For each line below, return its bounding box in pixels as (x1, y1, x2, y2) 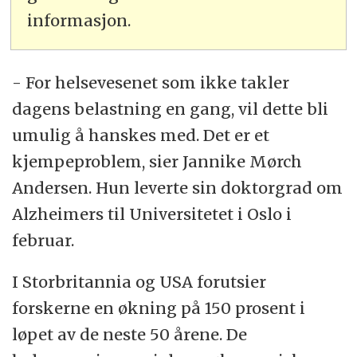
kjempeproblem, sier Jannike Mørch (12, 151, 303, 171)
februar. (12, 229, 75, 250)
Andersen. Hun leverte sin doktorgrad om (12, 177, 343, 198)
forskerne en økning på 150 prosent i (12, 298, 306, 319)
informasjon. (27, 10, 131, 30)
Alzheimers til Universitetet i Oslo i (12, 203, 292, 224)
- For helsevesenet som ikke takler (12, 72, 290, 92)
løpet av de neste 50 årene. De (12, 324, 248, 345)
